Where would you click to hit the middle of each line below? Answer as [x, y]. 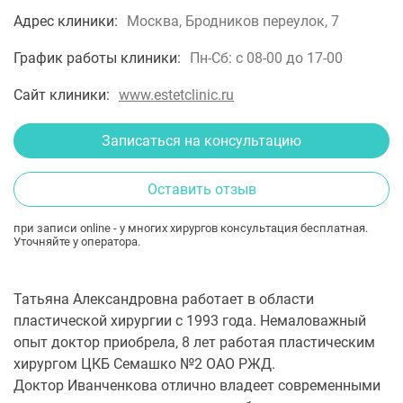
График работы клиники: [97, 58]
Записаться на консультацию [201, 141]
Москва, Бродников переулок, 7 [233, 21]
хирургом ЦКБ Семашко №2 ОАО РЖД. [144, 364]
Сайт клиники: [62, 95]
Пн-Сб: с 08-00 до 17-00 [266, 58]
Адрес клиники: [66, 21]
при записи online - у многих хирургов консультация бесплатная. [191, 228]
